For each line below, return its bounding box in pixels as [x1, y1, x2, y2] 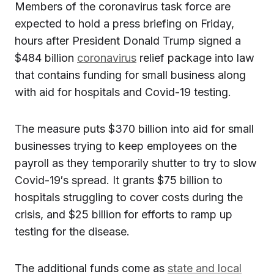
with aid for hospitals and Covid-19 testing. [15, 86, 231, 98]
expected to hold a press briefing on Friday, [15, 17, 234, 30]
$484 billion [15, 51, 77, 64]
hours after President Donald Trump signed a [15, 34, 241, 47]
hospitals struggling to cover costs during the [15, 191, 243, 204]
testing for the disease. [15, 225, 130, 238]
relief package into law [136, 51, 254, 64]
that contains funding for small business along [15, 68, 246, 81]
